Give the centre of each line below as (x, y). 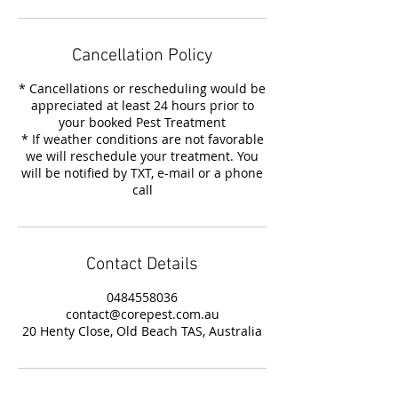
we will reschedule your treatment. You (142, 156)
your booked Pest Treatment (142, 122)
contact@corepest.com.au (142, 314)
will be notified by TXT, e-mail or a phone (142, 173)
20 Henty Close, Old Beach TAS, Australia (142, 331)
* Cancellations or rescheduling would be (142, 88)
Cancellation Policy (142, 56)
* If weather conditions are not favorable (142, 139)
